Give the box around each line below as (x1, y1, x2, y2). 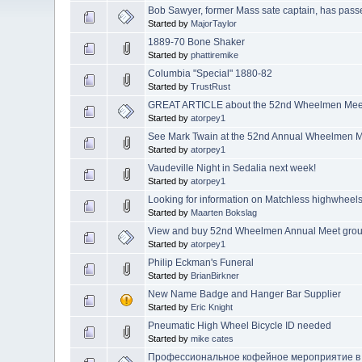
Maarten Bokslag (191, 207, 258, 217)
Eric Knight (191, 301, 234, 312)
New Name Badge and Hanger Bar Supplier (148, 288, 342, 300)
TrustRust (191, 81, 231, 91)
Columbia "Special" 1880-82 (148, 67, 273, 79)
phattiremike (191, 49, 239, 60)
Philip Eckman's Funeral (148, 256, 255, 268)
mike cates (191, 333, 234, 343)
